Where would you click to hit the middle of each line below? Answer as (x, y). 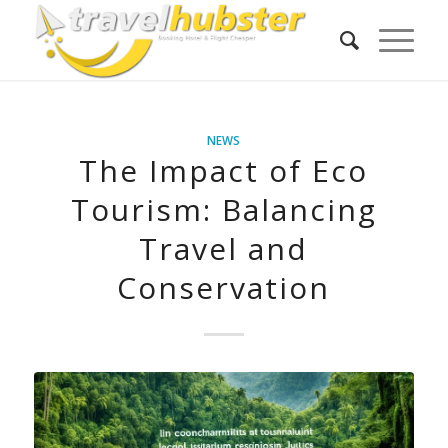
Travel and (224, 248)
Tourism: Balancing (223, 209)
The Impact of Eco (224, 170)
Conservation (224, 287)
